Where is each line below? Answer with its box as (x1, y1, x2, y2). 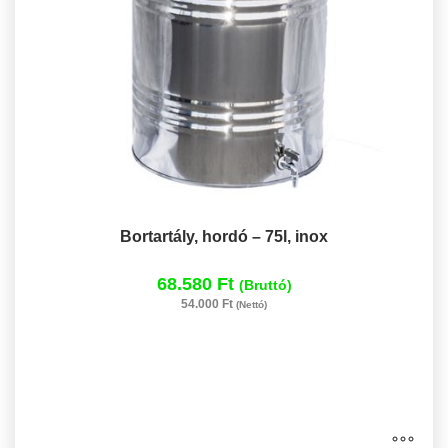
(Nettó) (236, 298, 267, 310)
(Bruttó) (238, 276, 292, 293)
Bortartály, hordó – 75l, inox (120, 227, 328, 245)
